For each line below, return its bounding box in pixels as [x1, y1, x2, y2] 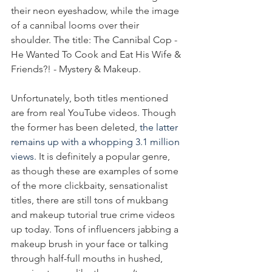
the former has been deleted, [11, 121, 140, 133]
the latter [140, 121, 180, 133]
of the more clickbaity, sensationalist [11, 180, 170, 191]
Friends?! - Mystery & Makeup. [11, 63, 141, 75]
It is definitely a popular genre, [36, 151, 172, 162]
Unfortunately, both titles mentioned [11, 92, 171, 104]
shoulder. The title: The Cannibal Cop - [11, 34, 180, 46]
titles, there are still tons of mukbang [11, 194, 171, 206]
